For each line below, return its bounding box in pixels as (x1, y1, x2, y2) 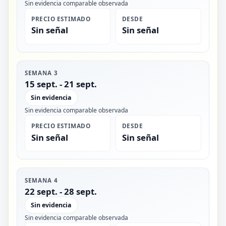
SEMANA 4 (25, 176, 58, 184)
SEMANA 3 (25, 69, 58, 77)
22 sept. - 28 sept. (25, 185, 97, 197)
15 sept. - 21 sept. (25, 78, 97, 90)
